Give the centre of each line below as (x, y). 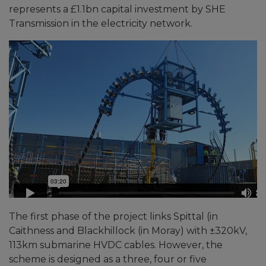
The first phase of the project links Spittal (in (113, 217)
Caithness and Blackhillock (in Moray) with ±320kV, (128, 231)
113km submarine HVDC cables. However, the (116, 245)
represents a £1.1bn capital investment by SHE (117, 9)
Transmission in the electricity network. (101, 23)
